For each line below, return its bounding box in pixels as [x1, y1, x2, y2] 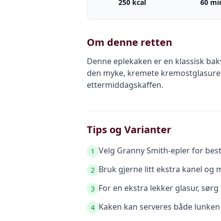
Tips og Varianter [87, 123, 171, 136]
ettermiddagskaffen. [87, 79, 163, 90]
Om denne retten [87, 36, 172, 49]
